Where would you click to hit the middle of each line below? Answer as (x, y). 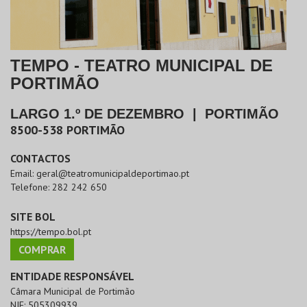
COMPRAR (42, 250)
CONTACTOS (40, 159)
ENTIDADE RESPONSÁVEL (72, 277)
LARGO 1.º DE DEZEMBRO (97, 114)
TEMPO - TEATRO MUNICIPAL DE (142, 66)
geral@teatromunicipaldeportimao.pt (113, 174)
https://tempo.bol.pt (51, 232)
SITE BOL (33, 217)
